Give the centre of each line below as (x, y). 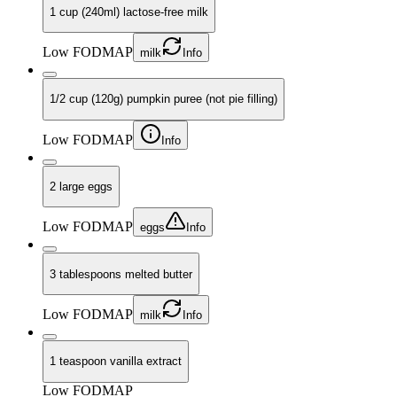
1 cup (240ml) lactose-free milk (129, 12)
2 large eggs (81, 187)
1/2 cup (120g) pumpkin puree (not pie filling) (163, 99)
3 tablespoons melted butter (121, 274)
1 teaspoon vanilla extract (116, 362)
